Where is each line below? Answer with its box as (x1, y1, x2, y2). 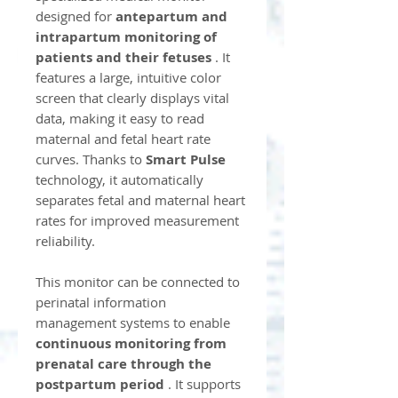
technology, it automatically (36, 171, 203, 189)
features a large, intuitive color (36, 68, 221, 87)
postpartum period (36, 375, 164, 394)
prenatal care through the (36, 354, 211, 374)
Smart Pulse (146, 150, 226, 170)
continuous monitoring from (36, 334, 227, 354)
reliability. (36, 232, 95, 251)
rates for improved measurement (36, 211, 239, 230)
